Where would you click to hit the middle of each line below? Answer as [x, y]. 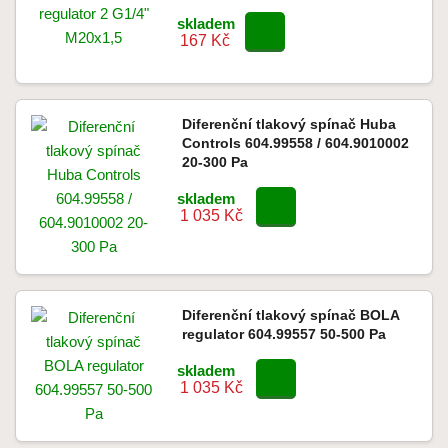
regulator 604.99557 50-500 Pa [283, 334]
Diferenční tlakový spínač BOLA [290, 315]
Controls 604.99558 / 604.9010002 [295, 143]
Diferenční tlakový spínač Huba [288, 124]
